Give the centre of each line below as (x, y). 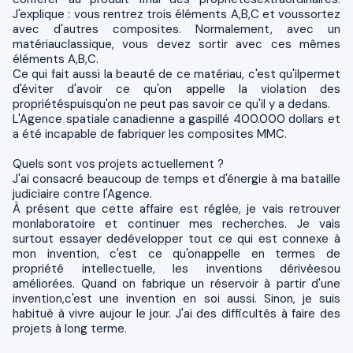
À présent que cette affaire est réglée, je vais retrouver (176, 208)
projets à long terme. (70, 328)
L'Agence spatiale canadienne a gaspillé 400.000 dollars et (176, 119)
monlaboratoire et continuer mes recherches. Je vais (176, 223)
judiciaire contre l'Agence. (82, 193)
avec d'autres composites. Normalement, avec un (176, 29)
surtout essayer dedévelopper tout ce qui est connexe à (176, 238)
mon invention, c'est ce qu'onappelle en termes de (176, 253)
